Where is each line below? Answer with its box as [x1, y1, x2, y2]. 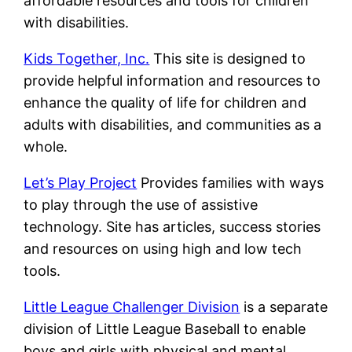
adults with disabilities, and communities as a [24, 116, 322, 134]
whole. [24, 138, 68, 156]
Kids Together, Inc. [24, 50, 150, 68]
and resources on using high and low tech [24, 240, 302, 258]
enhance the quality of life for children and [24, 94, 307, 112]
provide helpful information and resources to [24, 72, 321, 90]
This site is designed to [149, 50, 306, 68]
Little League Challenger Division [24, 299, 240, 316]
